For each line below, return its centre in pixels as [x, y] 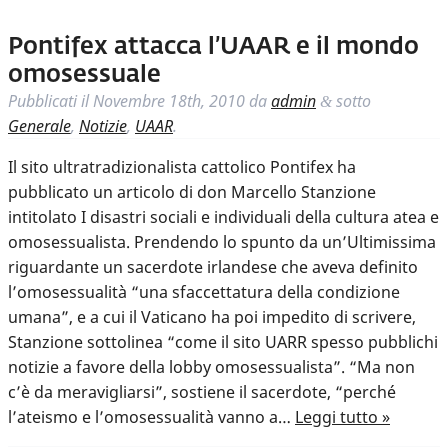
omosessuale [84, 75]
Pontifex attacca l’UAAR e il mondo [213, 47]
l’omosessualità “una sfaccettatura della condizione [204, 292]
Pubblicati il [50, 101]
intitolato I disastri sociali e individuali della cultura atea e [223, 217]
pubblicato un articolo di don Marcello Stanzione [192, 192]
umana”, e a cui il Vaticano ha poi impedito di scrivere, [212, 317]
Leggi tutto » [342, 417]
